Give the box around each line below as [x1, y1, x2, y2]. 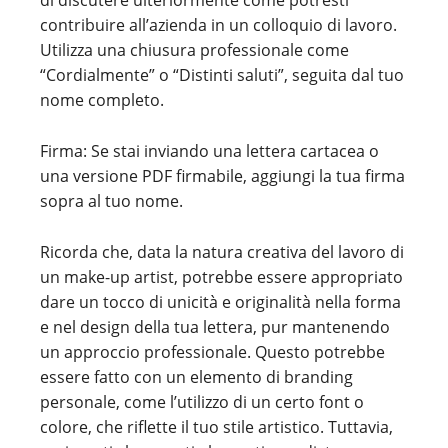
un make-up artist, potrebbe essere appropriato [40, 266, 403, 288]
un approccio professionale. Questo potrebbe [40, 341, 385, 363]
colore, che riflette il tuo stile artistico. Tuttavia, [40, 416, 393, 438]
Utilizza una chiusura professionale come [40, 39, 349, 61]
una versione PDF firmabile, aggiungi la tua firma [40, 165, 405, 187]
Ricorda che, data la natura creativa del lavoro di [40, 241, 404, 263]
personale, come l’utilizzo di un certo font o [40, 391, 364, 413]
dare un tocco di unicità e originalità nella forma [40, 291, 401, 313]
